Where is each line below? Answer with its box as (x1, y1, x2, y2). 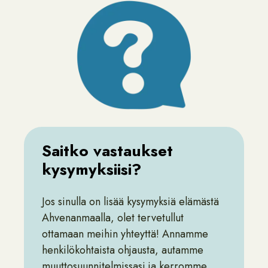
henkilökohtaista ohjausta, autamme (42, 242, 203, 258)
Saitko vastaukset (42, 139, 173, 162)
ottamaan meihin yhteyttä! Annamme (42, 226, 208, 242)
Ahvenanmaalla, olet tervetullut (42, 210, 184, 226)
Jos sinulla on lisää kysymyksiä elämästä (42, 194, 219, 209)
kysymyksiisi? (42, 158, 141, 181)
